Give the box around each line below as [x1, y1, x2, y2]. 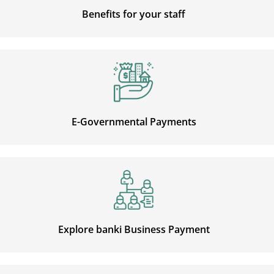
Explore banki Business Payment [57, 222, 210, 236]
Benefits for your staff [82, 7, 186, 21]
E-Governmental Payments [71, 114, 196, 128]
